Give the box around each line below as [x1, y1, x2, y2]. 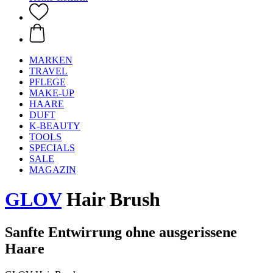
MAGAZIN [29, 165, 76, 175]
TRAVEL [29, 66, 68, 76]
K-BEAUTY [29, 121, 80, 131]
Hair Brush [62, 188, 160, 211]
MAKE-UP [29, 88, 74, 98]
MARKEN [29, 55, 73, 65]
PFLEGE [29, 77, 66, 87]
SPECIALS [29, 143, 75, 153]
